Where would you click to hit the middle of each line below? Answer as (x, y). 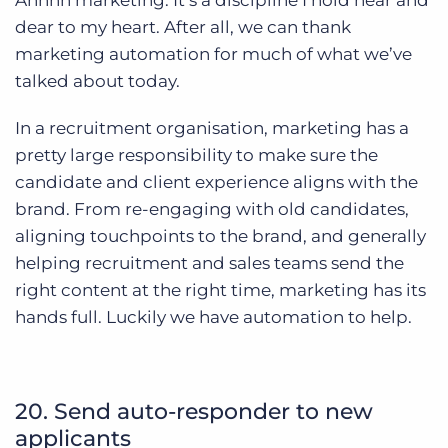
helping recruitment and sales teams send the (209, 263)
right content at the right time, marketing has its (220, 290)
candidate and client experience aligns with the (216, 182)
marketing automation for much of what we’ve (213, 54)
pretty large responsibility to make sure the (196, 155)
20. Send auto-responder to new (194, 412)
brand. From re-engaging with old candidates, (212, 209)
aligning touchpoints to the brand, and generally (220, 236)
